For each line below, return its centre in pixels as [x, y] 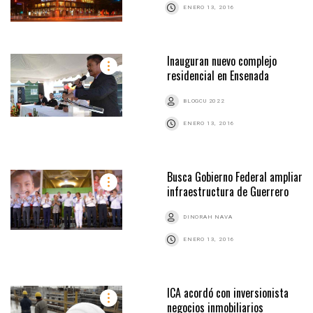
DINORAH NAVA [208, 217]
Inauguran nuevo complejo [222, 61]
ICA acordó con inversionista [228, 293]
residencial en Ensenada [218, 76]
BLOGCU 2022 [204, 101]
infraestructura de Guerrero [228, 192]
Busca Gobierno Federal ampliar [235, 177]
